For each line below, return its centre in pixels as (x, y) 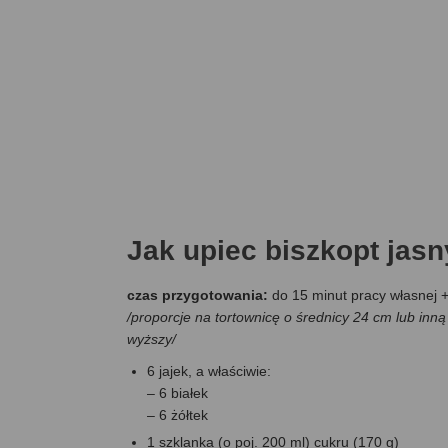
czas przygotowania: (199, 295)
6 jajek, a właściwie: (209, 371)
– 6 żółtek (177, 415)
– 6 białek (177, 393)
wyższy (149, 339)
